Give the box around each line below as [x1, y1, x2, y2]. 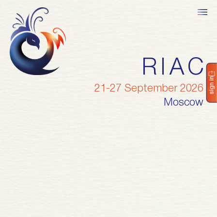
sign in [209, 76, 215, 94]
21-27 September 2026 [94, 84, 203, 93]
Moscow [164, 98, 203, 108]
